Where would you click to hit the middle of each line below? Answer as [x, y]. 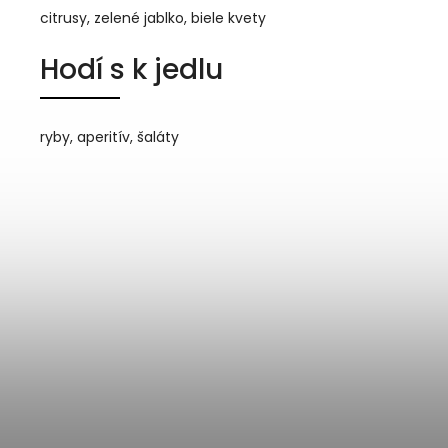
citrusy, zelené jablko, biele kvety [153, 18]
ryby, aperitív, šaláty [109, 137]
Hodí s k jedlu [131, 69]
